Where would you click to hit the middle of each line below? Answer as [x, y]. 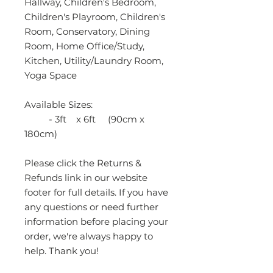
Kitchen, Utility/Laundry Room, [94, 60]
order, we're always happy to [89, 236]
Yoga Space [51, 75]
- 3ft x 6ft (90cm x [84, 119]
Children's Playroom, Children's [95, 16]
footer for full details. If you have [96, 192]
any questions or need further [91, 207]
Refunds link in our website [86, 177]
